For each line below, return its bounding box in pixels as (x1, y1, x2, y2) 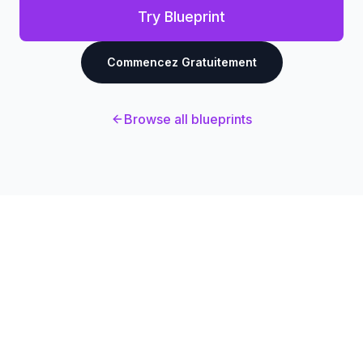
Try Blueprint (138, 8, 225, 25)
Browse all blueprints (124, 111, 252, 127)
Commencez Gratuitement (106, 55, 257, 69)
